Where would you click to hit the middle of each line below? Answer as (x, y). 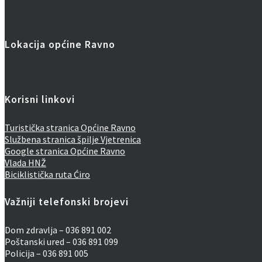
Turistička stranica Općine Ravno (70, 127)
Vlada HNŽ (25, 162)
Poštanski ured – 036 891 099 (61, 241)
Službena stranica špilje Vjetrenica (73, 139)
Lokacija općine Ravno (60, 44)
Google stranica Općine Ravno (65, 151)
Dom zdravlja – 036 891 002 (58, 230)
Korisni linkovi (40, 100)
